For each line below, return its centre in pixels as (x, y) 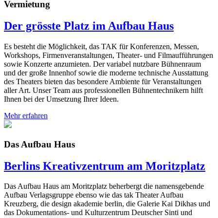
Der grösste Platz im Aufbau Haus (89, 26)
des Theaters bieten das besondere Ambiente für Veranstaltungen (103, 81)
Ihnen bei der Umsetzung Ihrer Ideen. (61, 99)
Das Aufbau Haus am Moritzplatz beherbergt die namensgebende (104, 186)
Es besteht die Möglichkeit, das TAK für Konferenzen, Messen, (101, 46)
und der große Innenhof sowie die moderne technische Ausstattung (106, 73)
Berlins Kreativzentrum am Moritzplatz (105, 166)
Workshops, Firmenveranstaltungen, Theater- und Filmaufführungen (109, 55)
